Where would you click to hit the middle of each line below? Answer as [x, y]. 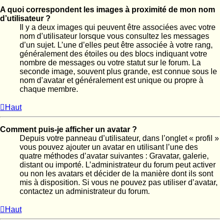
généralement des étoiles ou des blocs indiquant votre [113, 54]
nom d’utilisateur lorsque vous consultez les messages [114, 36]
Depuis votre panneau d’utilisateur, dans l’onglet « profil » [119, 138]
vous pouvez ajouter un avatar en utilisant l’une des [109, 147]
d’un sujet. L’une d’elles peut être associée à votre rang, [116, 45]
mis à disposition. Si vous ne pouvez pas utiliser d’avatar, [119, 183]
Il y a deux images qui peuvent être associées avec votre [118, 27]
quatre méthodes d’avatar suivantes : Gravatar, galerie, [114, 156]
